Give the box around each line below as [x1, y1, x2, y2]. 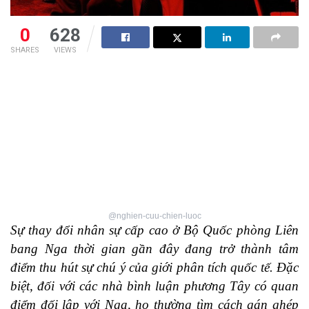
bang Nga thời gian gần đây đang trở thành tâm [10, 241, 299, 257]
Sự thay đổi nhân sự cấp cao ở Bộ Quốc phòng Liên [10, 223, 299, 238]
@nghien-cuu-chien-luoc [108, 211, 201, 221]
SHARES [10, 46, 39, 55]
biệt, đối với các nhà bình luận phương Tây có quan [10, 279, 299, 294]
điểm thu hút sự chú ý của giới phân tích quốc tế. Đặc [10, 260, 299, 275]
